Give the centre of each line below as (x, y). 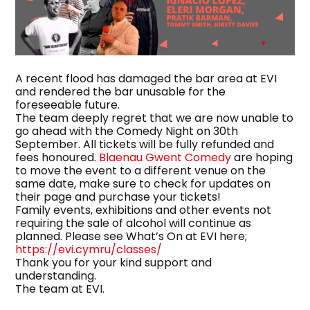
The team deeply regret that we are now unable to (155, 118)
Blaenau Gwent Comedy (165, 157)
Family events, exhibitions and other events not (144, 210)
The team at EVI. (60, 289)
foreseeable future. (68, 104)
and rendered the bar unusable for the (121, 91)
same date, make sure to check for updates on (143, 183)
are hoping (262, 157)
